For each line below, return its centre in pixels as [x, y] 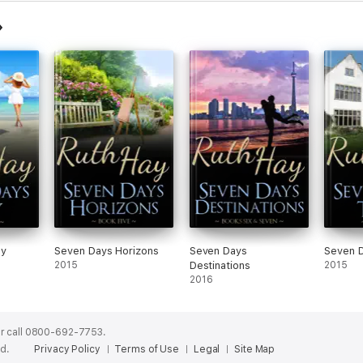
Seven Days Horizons [107, 251]
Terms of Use [147, 349]
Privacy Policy [67, 349]
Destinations [220, 265]
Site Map [255, 349]
